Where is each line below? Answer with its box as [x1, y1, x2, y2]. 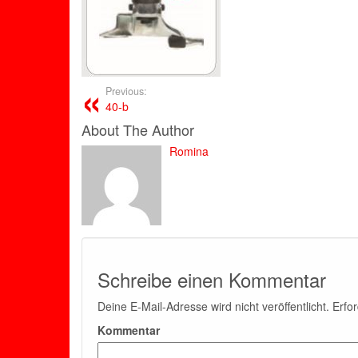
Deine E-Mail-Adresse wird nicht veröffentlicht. [97, 298, 329, 314]
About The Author [82, 119, 194, 140]
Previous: [105, 84, 147, 98]
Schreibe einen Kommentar [97, 265, 326, 293]
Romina [169, 143, 209, 159]
